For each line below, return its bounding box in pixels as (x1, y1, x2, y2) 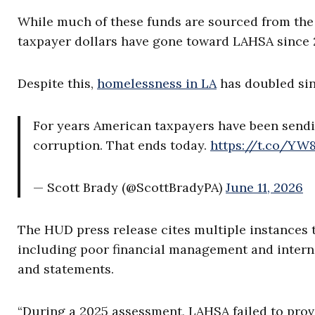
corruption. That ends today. (33, 137, 210, 154)
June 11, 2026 (226, 179, 303, 196)
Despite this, (18, 75, 97, 92)
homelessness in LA (97, 75, 217, 92)
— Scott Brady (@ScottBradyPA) (33, 179, 226, 196)
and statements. (18, 261, 114, 278)
